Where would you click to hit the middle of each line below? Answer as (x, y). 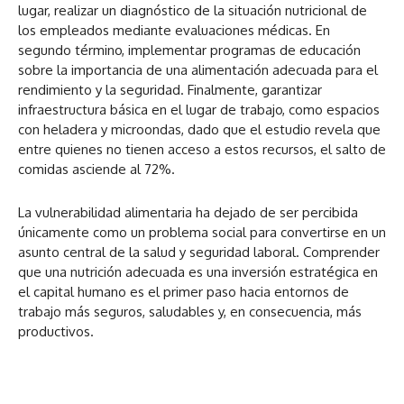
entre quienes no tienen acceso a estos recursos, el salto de (202, 150)
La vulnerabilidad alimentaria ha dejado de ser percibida (188, 213)
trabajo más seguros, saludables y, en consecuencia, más (190, 312)
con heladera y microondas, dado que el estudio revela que (199, 130)
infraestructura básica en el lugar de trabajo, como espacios (199, 110)
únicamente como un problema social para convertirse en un (202, 233)
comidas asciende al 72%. (96, 170)
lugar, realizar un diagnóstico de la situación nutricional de (193, 11)
